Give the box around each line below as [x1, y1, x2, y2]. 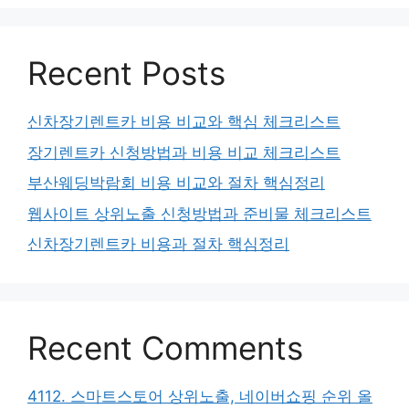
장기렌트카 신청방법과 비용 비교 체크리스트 [27, 142, 341, 162]
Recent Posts [27, 54, 225, 93]
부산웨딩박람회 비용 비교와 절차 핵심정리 [27, 173, 325, 193]
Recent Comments [27, 329, 303, 368]
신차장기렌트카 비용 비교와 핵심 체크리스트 [27, 112, 341, 131]
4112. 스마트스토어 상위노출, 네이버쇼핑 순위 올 [27, 387, 372, 406]
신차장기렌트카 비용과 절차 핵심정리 [27, 235, 289, 254]
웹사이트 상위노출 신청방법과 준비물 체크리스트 [27, 204, 372, 223]
